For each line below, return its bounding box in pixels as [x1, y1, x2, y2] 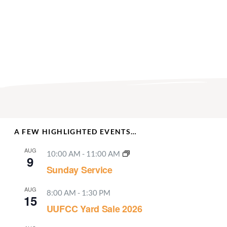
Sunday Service [46, 163, 112, 177]
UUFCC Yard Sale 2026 [46, 202, 142, 216]
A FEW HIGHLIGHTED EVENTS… [14, 127, 137, 136]
